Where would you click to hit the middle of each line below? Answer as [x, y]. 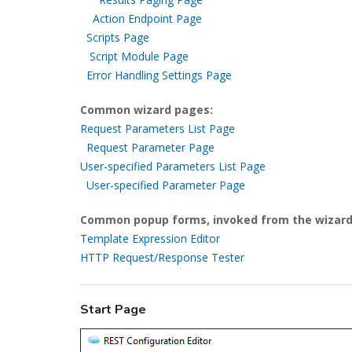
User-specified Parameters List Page [173, 166]
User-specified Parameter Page [166, 185]
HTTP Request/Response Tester [162, 257]
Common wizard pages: [147, 110]
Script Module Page [139, 56]
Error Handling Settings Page [159, 75]
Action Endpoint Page [147, 18]
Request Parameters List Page [158, 128]
